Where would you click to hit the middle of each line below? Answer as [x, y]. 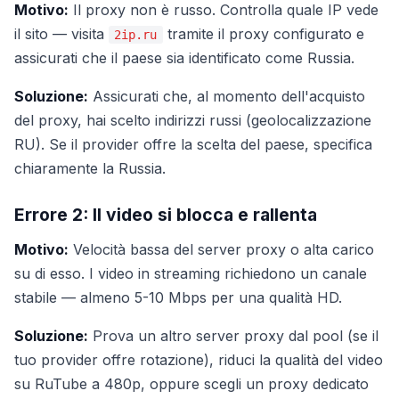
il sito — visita [61, 34]
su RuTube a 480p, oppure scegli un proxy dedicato [191, 384]
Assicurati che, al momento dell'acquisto [227, 96]
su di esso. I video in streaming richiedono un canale [191, 273]
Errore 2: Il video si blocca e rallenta [166, 215]
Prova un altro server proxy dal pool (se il [233, 336]
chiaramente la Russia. [90, 168]
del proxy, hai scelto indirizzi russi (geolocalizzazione [193, 120]
